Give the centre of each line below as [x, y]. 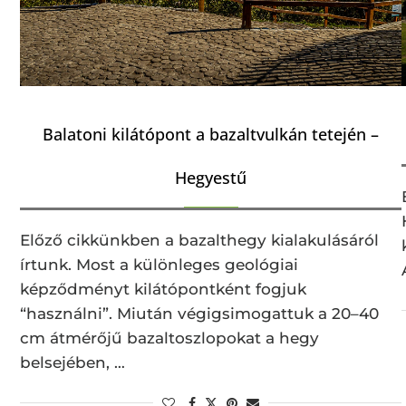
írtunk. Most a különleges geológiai [159, 264]
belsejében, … [72, 362]
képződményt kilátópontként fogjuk [163, 289]
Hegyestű [211, 177]
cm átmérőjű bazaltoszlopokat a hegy [169, 338]
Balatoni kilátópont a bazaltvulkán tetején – [211, 134]
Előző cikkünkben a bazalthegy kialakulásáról [199, 240]
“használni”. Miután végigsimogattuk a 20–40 [199, 313]
